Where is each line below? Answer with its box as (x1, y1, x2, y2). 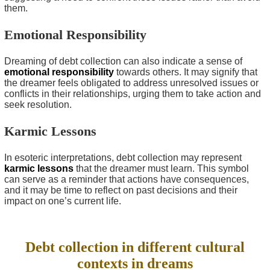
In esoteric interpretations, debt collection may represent (4, 152, 242, 163)
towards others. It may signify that (114, 66, 257, 77)
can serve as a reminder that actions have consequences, (4, 174, 249, 184)
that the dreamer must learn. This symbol (74, 163, 249, 174)
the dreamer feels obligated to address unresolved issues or (4, 77, 259, 88)
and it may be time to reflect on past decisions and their (4, 184, 237, 195)
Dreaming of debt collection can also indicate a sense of (4, 55, 242, 66)
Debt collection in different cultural (25, 239, 245, 255)
